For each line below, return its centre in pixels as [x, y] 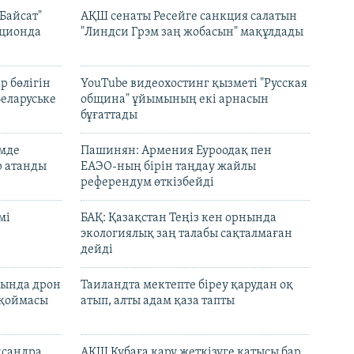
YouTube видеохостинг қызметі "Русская [194, 84]
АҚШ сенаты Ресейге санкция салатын [189, 17]
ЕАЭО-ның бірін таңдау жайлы [168, 167]
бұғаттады [109, 116]
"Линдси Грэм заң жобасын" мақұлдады [192, 33]
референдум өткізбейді [147, 183]
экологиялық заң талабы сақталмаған [186, 234]
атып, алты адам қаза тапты [158, 301]
